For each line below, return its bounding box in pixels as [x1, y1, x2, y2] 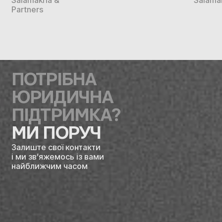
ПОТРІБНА [11, 71, 97, 89]
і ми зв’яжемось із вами [11, 151, 104, 162]
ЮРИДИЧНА [11, 89, 113, 107]
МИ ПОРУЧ [11, 124, 101, 142]
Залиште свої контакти [11, 142, 101, 152]
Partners [11, 4, 44, 14]
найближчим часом [11, 161, 88, 171]
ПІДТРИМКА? [11, 107, 120, 124]
